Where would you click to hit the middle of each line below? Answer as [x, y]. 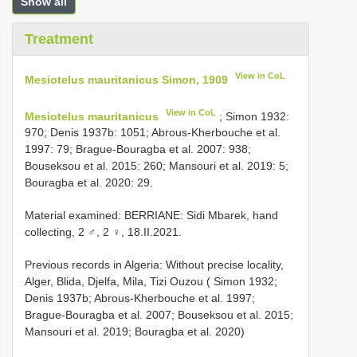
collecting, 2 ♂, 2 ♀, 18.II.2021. [103, 232]
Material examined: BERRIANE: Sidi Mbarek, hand [151, 216]
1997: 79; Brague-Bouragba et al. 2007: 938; [138, 149]
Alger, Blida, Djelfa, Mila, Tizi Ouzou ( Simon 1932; [151, 282]
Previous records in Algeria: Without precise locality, [154, 265]
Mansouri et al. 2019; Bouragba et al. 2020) [135, 332]
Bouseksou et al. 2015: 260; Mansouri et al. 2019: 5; [157, 166]
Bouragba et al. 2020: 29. [89, 183]
